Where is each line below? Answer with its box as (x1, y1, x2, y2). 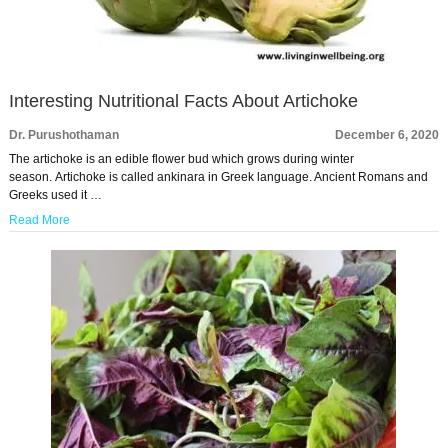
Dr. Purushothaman (8, 128, 119, 143)
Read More (8, 213, 70, 228)
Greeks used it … (8, 188, 102, 203)
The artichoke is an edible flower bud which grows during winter (8, 152, 354, 167)
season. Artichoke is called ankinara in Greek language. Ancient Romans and (8, 170, 428, 185)
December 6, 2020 (335, 128, 440, 143)
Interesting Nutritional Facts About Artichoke (8, 91, 358, 112)
